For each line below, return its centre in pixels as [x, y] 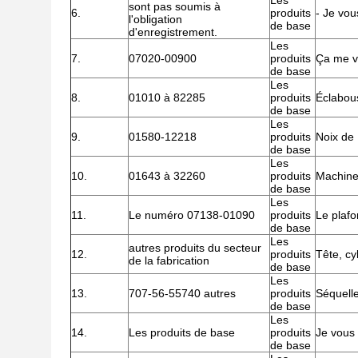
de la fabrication [169, 261]
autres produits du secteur [195, 248]
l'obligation [155, 19]
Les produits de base [182, 332]
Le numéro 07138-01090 [192, 215]
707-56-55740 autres [182, 293]
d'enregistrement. [173, 32]
